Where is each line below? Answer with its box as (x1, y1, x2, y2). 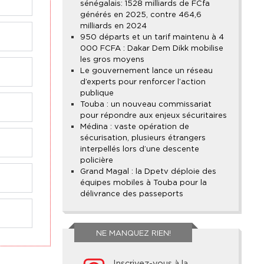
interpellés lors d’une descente (80, 144, 199, 154)
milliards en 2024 (80, 21, 147, 31)
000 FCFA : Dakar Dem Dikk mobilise (80, 44, 223, 53)
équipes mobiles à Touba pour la (80, 178, 207, 187)
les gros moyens (80, 55, 144, 64)
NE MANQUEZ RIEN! (95, 229, 171, 238)
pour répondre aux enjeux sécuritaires (80, 111, 227, 120)
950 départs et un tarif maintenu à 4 (80, 32, 224, 42)
